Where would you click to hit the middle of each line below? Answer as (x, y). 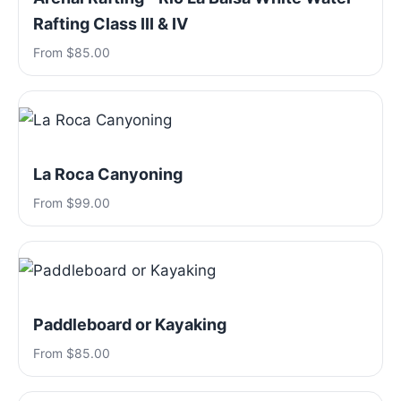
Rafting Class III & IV (111, 24)
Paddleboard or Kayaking (130, 324)
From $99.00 (72, 203)
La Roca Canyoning (108, 174)
